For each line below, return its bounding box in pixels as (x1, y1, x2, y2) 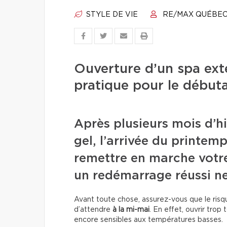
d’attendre (74, 206, 112, 213)
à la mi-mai (112, 206, 149, 213)
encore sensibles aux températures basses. (74, 216, 223, 223)
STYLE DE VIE (84, 11, 138, 18)
